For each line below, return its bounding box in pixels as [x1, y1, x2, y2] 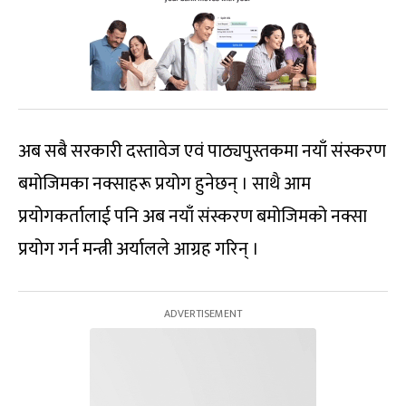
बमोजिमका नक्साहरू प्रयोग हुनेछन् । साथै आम [18, 169, 311, 200]
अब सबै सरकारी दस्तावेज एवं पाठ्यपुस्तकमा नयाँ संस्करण [18, 136, 386, 168]
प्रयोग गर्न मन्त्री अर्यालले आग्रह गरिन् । [18, 234, 259, 266]
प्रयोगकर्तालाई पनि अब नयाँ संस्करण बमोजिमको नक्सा [18, 201, 367, 233]
